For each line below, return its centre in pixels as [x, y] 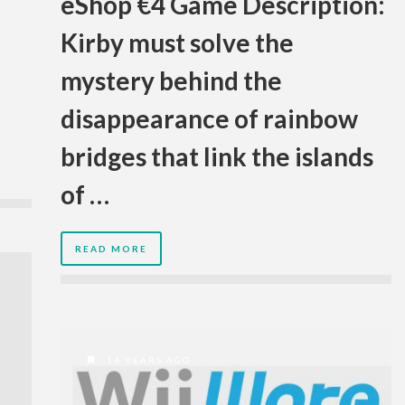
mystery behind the [171, 81]
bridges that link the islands [217, 157]
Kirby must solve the [177, 43]
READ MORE [111, 249]
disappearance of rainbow [209, 119]
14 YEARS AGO [147, 360]
